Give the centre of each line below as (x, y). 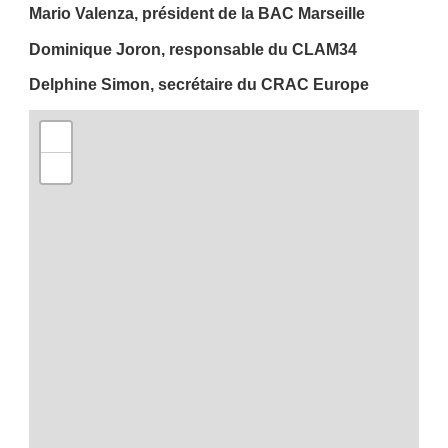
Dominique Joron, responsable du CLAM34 (192, 48)
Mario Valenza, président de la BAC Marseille (196, 13)
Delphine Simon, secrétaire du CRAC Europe (198, 83)
